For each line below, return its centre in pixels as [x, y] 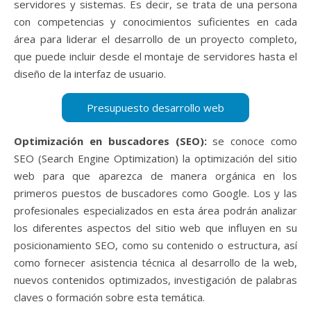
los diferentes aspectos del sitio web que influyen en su [155, 227]
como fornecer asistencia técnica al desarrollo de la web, [155, 262]
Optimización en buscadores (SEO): [110, 141]
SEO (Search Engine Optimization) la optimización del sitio [155, 158]
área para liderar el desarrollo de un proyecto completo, [155, 39]
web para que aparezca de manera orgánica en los [155, 175]
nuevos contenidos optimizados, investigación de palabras [155, 279]
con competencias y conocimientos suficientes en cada [155, 21]
